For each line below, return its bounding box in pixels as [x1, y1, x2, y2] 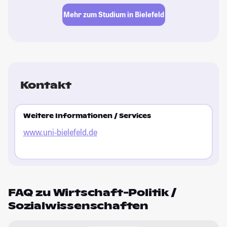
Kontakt [20, 78, 71, 92]
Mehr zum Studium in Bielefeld [63, 10, 164, 20]
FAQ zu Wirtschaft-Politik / [8, 185, 176, 199]
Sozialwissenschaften [8, 199, 149, 212]
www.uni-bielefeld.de [23, 127, 97, 138]
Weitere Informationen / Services [23, 112, 151, 121]
